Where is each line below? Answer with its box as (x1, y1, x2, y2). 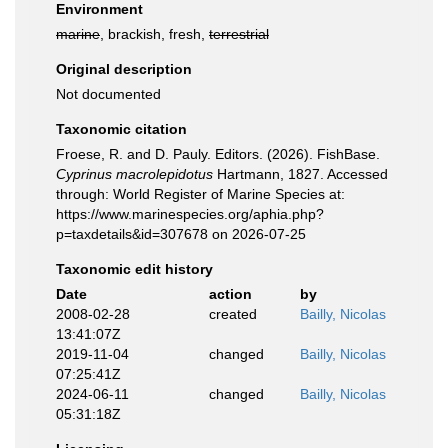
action (208, 286, 252, 302)
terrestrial (209, 26, 269, 42)
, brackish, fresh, (100, 26, 209, 42)
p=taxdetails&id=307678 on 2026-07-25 (56, 226, 306, 242)
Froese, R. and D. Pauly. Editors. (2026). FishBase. (56, 146, 380, 162)
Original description (56, 61, 192, 77)
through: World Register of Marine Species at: (56, 186, 345, 202)
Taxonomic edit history (56, 261, 213, 277)
